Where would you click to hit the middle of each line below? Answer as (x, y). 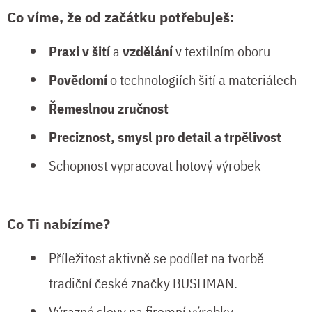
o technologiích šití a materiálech (202, 80)
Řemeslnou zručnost (109, 109)
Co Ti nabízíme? (58, 224)
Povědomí (78, 80)
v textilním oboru (223, 52)
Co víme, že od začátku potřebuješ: (121, 17)
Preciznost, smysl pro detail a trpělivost (165, 137)
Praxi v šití (81, 52)
